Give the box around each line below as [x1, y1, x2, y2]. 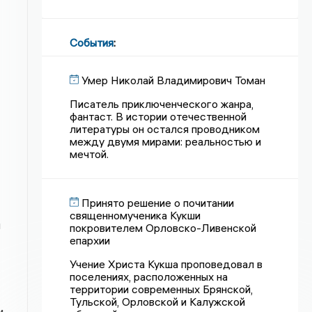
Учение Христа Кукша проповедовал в [70, 257, 263, 271]
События [70, 36, 114, 49]
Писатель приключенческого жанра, [70, 97, 254, 111]
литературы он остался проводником [70, 122, 260, 136]
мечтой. [70, 147, 109, 161]
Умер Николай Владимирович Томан [81, 73, 266, 87]
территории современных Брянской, [70, 282, 253, 296]
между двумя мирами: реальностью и [70, 134, 262, 148]
